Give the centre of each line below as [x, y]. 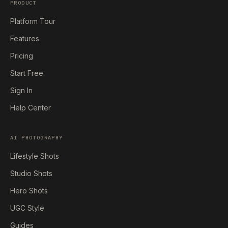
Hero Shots [29, 191]
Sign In [21, 90]
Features [25, 38]
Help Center [31, 108]
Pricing [22, 56]
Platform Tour [33, 21]
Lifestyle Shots [35, 156]
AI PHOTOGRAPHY [37, 138]
